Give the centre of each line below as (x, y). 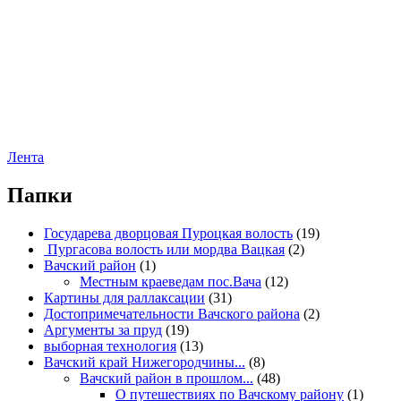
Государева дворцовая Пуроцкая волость (168, 233)
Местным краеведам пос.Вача (171, 281)
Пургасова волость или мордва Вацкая (164, 249)
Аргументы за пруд (103, 329)
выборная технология (110, 346)
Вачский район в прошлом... (166, 378)
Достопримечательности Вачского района (172, 313)
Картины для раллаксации (124, 297)
